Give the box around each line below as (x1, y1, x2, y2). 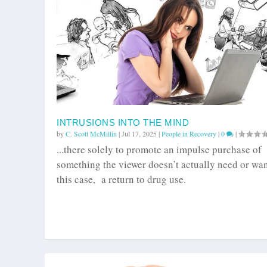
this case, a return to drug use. (57, 172, 186, 187)
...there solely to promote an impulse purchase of (57, 142, 262, 157)
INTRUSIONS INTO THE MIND (57, 117, 189, 128)
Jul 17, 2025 (122, 129, 157, 139)
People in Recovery (162, 129, 216, 139)
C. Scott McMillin (66, 129, 117, 139)
